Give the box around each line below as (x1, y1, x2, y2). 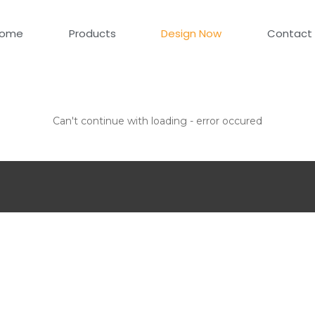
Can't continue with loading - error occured (53, 115, 262, 128)
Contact (266, 25, 312, 41)
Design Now (161, 25, 222, 41)
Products (68, 25, 116, 41)
